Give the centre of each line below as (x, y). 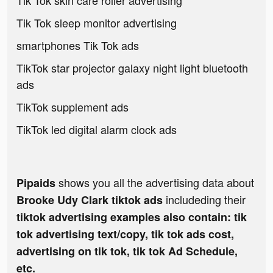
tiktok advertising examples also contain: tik (132, 217)
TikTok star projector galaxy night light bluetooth (132, 68)
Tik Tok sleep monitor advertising (97, 23)
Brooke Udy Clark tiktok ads (91, 200)
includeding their (206, 200)
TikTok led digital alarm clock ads (97, 129)
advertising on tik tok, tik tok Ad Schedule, (127, 251)
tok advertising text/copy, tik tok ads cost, (125, 234)
